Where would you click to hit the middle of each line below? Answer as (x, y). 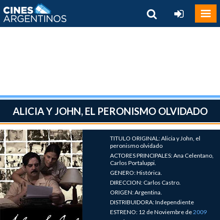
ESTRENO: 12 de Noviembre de (151, 212)
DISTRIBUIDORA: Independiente (152, 202)
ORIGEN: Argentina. (136, 192)
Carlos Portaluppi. (133, 163)
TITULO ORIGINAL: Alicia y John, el (155, 138)
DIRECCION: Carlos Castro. (145, 182)
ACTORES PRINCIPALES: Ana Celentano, (162, 155)
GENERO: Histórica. (136, 173)
